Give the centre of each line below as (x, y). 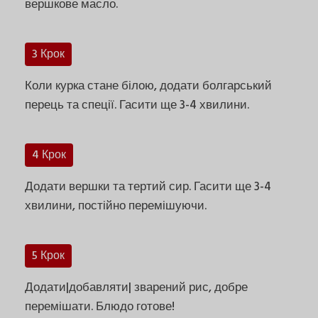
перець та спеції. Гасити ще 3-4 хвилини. (137, 105)
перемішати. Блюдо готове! (100, 307)
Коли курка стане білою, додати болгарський (148, 86)
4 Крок (49, 155)
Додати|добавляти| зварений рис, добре (136, 287)
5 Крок (48, 256)
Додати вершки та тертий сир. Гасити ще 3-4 (148, 187)
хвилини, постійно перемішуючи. (116, 206)
